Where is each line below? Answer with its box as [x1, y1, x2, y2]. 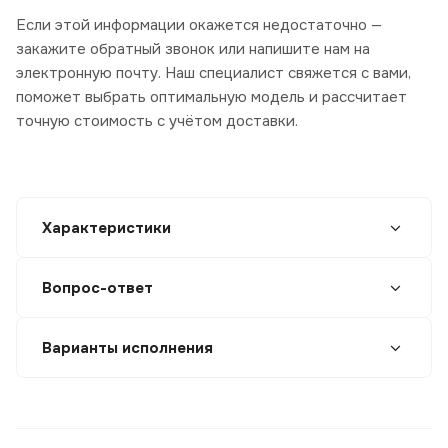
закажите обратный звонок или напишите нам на [16, 39, 370, 60]
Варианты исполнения [42, 338, 213, 359]
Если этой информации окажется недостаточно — [16, 15, 382, 36]
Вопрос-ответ [42, 278, 153, 299]
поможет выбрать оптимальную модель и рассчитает [16, 87, 407, 108]
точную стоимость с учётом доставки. [16, 111, 298, 132]
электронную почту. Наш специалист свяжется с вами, [16, 63, 411, 84]
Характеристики [42, 218, 171, 239]
